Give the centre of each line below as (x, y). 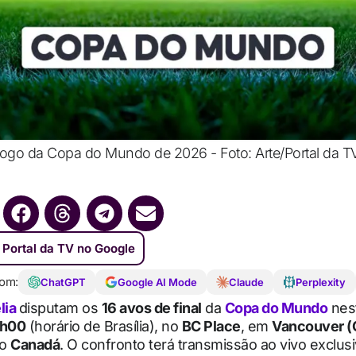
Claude (246, 282)
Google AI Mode (157, 282)
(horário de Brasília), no (104, 326)
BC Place (211, 326)
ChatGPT (63, 282)
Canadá (35, 344)
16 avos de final (151, 308)
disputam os (60, 308)
